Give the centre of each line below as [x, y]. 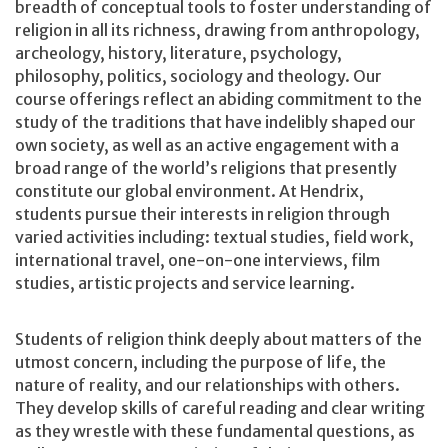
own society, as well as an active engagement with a [207, 145]
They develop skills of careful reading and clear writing [220, 407]
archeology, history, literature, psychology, [178, 53]
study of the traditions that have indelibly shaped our [215, 122]
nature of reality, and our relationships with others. [207, 384]
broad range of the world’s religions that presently [206, 168]
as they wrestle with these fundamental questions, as [215, 430]
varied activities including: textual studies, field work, [214, 237]
